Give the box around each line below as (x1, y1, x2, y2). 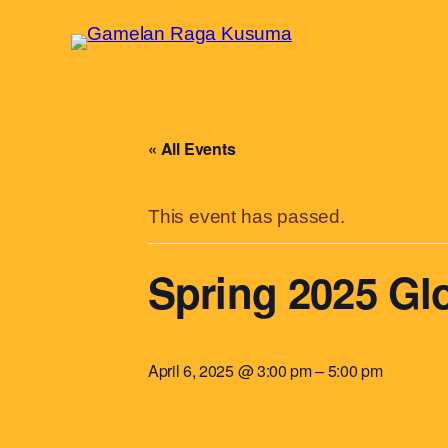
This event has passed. (148, 206, 345, 228)
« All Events (148, 137, 236, 161)
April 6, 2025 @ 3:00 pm (148, 359, 312, 383)
